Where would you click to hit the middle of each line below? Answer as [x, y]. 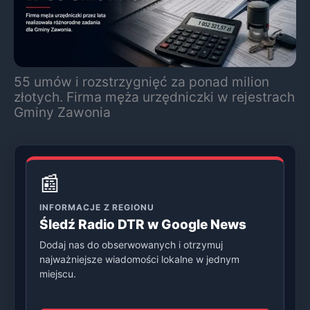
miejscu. [58, 273]
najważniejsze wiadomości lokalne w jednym [139, 259]
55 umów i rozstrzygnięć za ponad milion [142, 81]
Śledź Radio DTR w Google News [143, 224]
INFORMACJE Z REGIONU [97, 207]
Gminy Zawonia [62, 112]
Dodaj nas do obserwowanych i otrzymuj [131, 244]
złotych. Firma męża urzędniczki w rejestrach [154, 97]
